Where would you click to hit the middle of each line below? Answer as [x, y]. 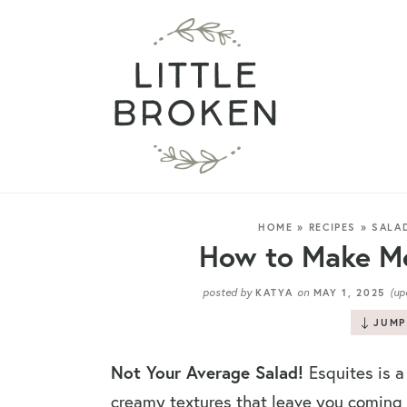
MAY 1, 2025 [349, 293]
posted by [227, 292]
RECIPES [333, 227]
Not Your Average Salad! [210, 372]
